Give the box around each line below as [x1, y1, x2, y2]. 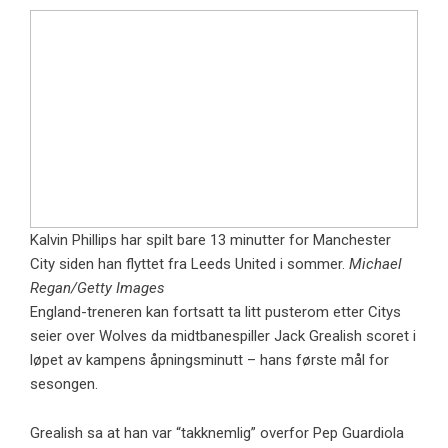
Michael [349, 255, 402, 274]
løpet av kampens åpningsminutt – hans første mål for [30, 351, 389, 370]
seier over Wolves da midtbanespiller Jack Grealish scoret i [30, 327, 416, 346]
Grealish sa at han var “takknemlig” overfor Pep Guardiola [30, 424, 404, 443]
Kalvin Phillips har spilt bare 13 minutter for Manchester [30, 231, 391, 250]
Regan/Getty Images [30, 279, 165, 298]
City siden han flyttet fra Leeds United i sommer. [30, 255, 349, 274]
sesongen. [30, 375, 98, 394]
